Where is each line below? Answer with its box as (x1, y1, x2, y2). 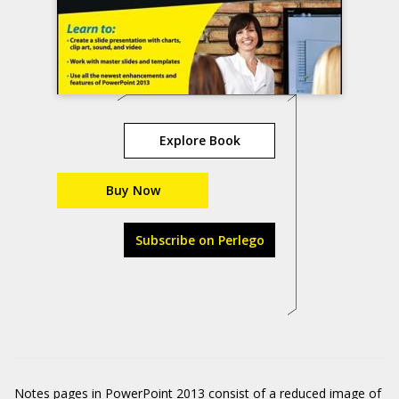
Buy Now (105, 182, 160, 199)
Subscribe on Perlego (134, 232, 265, 248)
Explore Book (159, 132, 240, 149)
